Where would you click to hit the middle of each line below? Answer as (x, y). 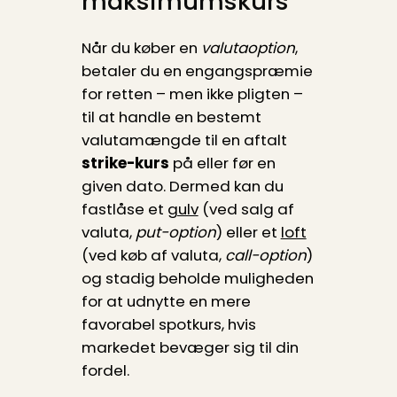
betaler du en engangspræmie (197, 70)
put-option (175, 232)
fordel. (105, 370)
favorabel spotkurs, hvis (168, 324)
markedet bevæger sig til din (190, 347)
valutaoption (248, 47)
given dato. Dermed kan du (182, 186)
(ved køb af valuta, (153, 255)
